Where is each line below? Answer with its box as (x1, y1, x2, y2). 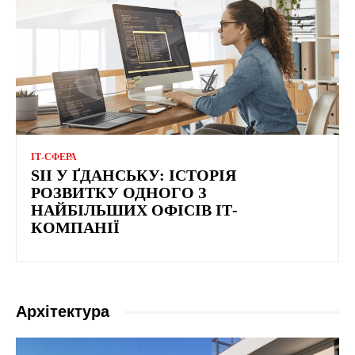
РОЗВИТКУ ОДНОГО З (31, 184, 207, 202)
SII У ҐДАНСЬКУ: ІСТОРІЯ (31, 166, 236, 185)
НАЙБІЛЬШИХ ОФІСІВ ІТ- (31, 201, 238, 219)
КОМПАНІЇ (31, 219, 120, 237)
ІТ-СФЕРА (31, 151, 77, 163)
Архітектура (16, 303, 109, 321)
